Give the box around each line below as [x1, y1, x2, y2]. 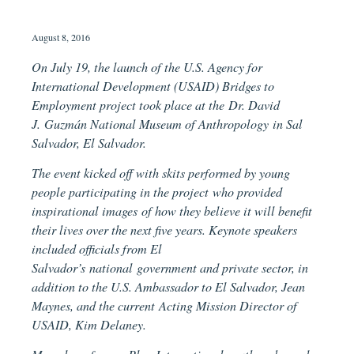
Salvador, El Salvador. [32, 134, 147, 151]
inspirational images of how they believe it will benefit [32, 201, 313, 219]
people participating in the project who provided [32, 183, 283, 200]
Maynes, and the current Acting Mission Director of [32, 296, 298, 314]
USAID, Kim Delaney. [32, 315, 147, 333]
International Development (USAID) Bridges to [32, 77, 275, 94]
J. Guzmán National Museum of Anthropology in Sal [32, 115, 303, 132]
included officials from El [32, 239, 163, 257]
